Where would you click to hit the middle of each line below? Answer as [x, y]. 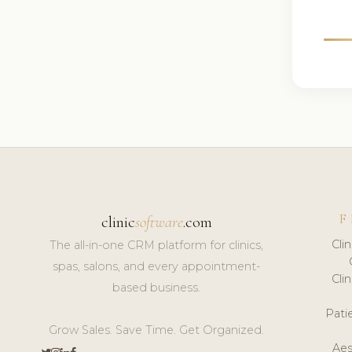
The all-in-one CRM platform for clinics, [157, 246]
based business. [157, 288]
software [159, 222]
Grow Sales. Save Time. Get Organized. [157, 330]
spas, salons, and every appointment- [157, 267]
